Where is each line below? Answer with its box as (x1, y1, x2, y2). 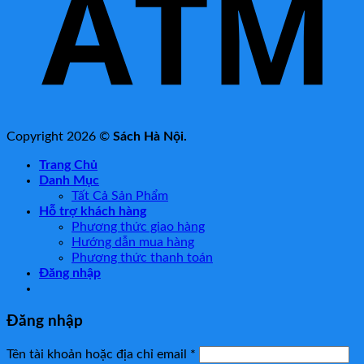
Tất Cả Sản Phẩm (71, 189, 168, 203)
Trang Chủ (39, 158, 97, 172)
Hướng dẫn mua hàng (71, 236, 194, 249)
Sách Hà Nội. (113, 130, 187, 144)
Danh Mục (39, 174, 99, 188)
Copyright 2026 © (6, 130, 113, 144)
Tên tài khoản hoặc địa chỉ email (6, 347, 190, 361)
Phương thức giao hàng (71, 220, 205, 234)
